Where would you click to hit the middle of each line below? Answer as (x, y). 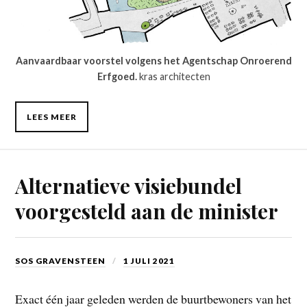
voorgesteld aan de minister (147, 211)
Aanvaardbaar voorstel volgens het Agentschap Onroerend (153, 61)
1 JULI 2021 (149, 261)
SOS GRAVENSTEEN (61, 261)
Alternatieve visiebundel (129, 186)
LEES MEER (52, 117)
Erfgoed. (117, 77)
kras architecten (173, 77)
